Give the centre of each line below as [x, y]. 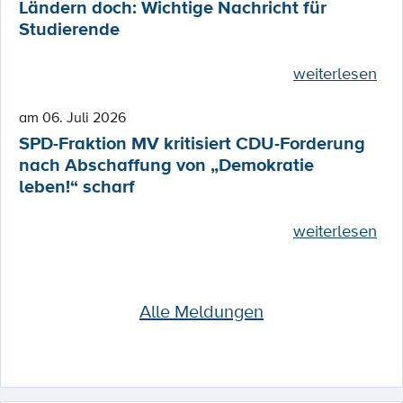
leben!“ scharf [77, 187]
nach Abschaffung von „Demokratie [166, 166]
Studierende [69, 30]
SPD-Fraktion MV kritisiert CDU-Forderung [192, 144]
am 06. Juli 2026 [72, 117]
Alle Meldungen [201, 311]
